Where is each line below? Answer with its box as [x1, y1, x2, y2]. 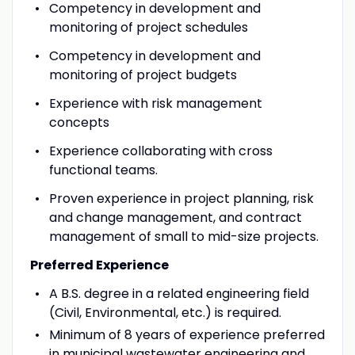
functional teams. [48, 160, 158, 179]
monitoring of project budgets [48, 65, 237, 84]
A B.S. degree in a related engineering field [48, 284, 309, 303]
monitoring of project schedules [48, 17, 248, 36]
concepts [48, 113, 109, 132]
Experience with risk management [48, 94, 262, 113]
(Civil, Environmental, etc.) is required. [48, 303, 281, 322]
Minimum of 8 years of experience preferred [48, 325, 325, 344]
